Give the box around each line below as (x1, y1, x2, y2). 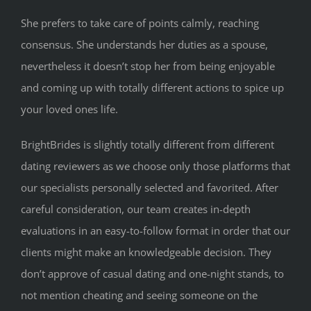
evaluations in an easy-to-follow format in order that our (21, 223, 290, 237)
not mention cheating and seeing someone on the (21, 287, 258, 302)
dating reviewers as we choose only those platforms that (21, 158, 290, 173)
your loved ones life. (21, 101, 118, 116)
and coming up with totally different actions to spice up (21, 80, 284, 94)
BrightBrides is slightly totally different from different (21, 137, 274, 151)
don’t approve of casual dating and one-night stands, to (21, 266, 284, 280)
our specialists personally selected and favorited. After (21, 180, 278, 194)
